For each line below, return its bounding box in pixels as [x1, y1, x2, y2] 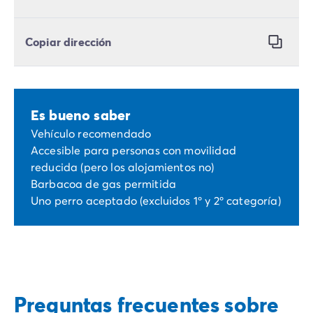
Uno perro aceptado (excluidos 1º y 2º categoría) [31, 193, 281, 208]
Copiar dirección [25, 34, 112, 50]
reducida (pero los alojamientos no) [31, 159, 214, 175]
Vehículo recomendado [31, 126, 152, 141]
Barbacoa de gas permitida [31, 176, 176, 191]
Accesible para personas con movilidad [31, 143, 236, 158]
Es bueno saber [31, 105, 131, 125]
